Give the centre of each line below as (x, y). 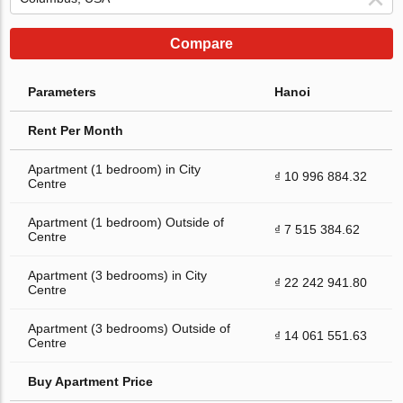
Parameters (63, 91)
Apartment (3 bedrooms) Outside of (130, 328)
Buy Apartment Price (91, 381)
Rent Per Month (76, 130)
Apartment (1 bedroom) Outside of (126, 222)
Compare (201, 43)
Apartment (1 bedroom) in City (115, 169)
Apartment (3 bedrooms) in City (118, 275)
